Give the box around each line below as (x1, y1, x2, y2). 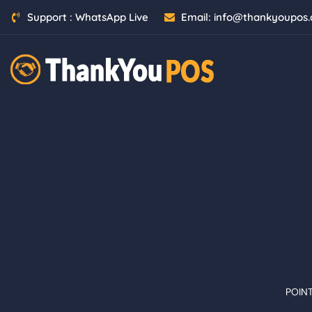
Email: (181, 10, 214, 24)
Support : (27, 10, 75, 24)
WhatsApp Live (75, 10, 148, 24)
